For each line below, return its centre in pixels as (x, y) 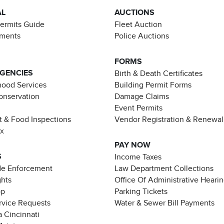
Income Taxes (138, 157)
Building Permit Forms (153, 85)
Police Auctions (142, 36)
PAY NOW (132, 145)
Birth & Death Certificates (158, 74)
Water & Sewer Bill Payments (164, 203)
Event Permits (138, 108)
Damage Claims (142, 97)
